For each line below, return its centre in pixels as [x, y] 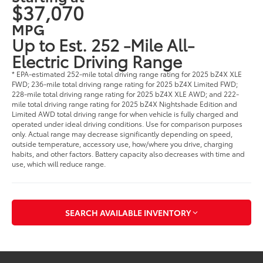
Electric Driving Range [97, 60]
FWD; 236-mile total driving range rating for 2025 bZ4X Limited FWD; [125, 83]
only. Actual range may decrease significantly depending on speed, [122, 133]
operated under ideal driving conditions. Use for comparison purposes [127, 123]
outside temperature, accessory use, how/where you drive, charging [123, 143]
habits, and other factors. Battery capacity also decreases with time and [129, 153]
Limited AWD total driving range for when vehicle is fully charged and [125, 113]
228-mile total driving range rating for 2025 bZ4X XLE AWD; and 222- [126, 93]
